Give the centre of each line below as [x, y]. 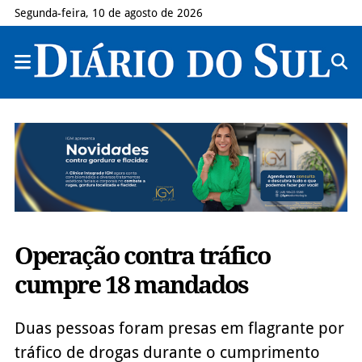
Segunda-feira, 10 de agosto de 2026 [108, 13]
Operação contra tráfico [142, 255]
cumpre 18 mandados [131, 284]
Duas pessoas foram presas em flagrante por [179, 328]
